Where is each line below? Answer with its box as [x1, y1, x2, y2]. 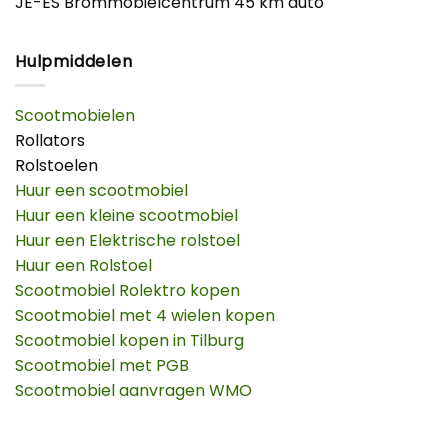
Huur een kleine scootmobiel [15, 204, 238, 228]
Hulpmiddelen [15, 49, 133, 73]
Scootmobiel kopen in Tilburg [15, 329, 244, 353]
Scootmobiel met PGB [15, 354, 189, 378]
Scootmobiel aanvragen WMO [15, 379, 252, 403]
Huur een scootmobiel [15, 179, 188, 203]
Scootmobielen [15, 104, 135, 128]
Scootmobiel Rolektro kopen [15, 279, 240, 303]
